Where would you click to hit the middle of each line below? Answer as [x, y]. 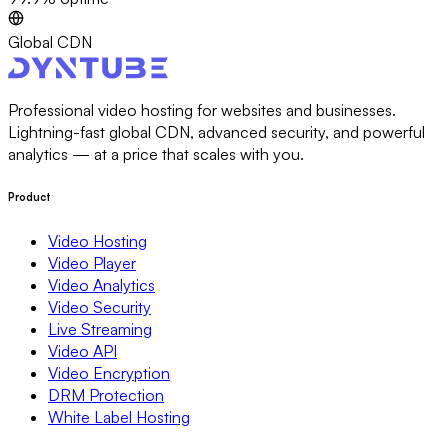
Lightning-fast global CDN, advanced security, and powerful [216, 131]
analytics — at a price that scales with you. [156, 153]
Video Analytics [101, 284]
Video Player [92, 262]
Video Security [99, 306]
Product [29, 196]
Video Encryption [109, 372]
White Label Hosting [119, 416]
